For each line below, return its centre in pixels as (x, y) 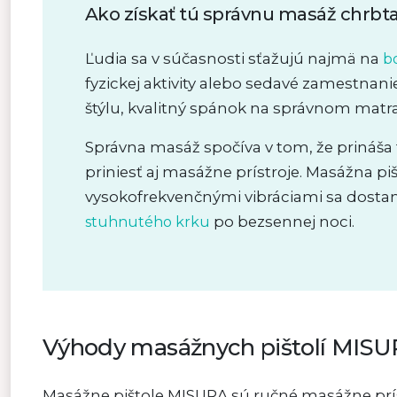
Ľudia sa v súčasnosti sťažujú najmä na (234, 58)
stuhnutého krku (148, 222)
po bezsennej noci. (282, 222)
